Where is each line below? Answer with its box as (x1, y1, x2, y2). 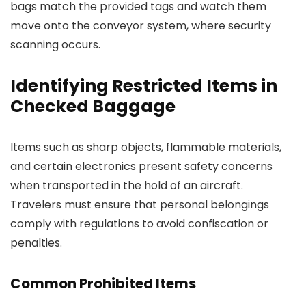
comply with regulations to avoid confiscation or (10, 216, 268, 232)
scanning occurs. (10, 37, 100, 53)
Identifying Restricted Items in (10, 74, 277, 98)
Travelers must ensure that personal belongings (10, 197, 269, 212)
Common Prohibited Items (10, 274, 196, 293)
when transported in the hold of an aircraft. (10, 178, 243, 193)
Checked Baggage (10, 94, 176, 118)
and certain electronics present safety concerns (10, 158, 273, 174)
